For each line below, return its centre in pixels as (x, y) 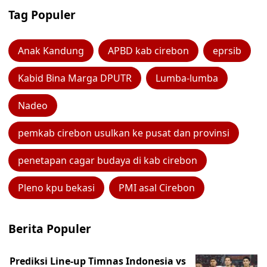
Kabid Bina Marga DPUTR (75, 78)
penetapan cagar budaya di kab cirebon (108, 160)
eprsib (227, 51)
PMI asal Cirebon (157, 188)
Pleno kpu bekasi (56, 188)
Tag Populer (42, 15)
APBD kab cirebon (148, 51)
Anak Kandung (51, 51)
